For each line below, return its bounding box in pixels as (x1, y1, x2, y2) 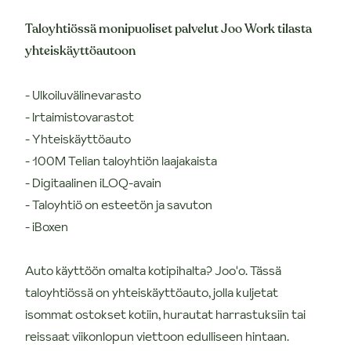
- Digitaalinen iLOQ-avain (25, 173, 161, 191)
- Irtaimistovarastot (25, 107, 134, 125)
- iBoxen (25, 217, 68, 235)
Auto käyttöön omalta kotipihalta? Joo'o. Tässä (25, 261, 281, 279)
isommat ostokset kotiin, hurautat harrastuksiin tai (25, 305, 306, 323)
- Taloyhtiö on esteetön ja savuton (25, 195, 212, 213)
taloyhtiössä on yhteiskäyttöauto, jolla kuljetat (25, 283, 278, 301)
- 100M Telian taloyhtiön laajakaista (25, 151, 217, 169)
